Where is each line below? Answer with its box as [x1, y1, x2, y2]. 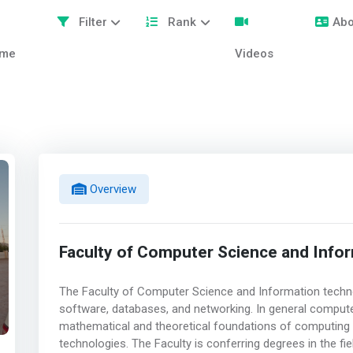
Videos [235, 46, 274, 61]
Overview [86, 181, 136, 196]
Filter [75, 15, 107, 29]
